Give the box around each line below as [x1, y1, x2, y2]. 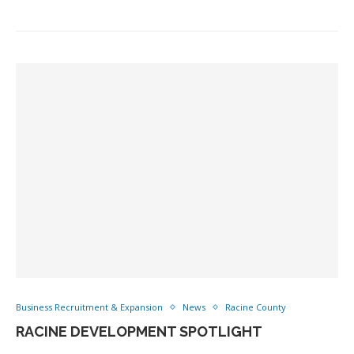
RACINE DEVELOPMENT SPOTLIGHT [16, 323, 262, 340]
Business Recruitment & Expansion [16, 301, 163, 313]
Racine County [225, 301, 286, 313]
